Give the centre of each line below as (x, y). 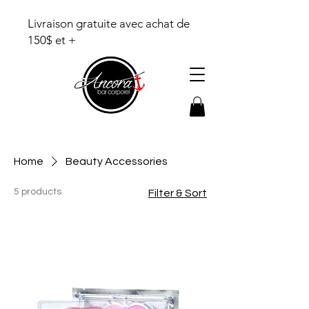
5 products (38, 191)
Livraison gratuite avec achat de (109, 23)
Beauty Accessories (117, 161)
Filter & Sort (178, 193)
